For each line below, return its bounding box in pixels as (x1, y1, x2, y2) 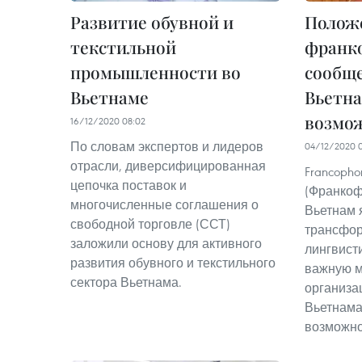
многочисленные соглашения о (70, 196, 259, 213)
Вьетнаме (70, 85, 149, 108)
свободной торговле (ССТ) (70, 215, 230, 232)
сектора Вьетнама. (70, 273, 182, 290)
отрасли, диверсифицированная (70, 157, 266, 174)
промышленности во (70, 60, 241, 83)
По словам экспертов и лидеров (70, 137, 263, 154)
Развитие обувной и (70, 10, 234, 33)
